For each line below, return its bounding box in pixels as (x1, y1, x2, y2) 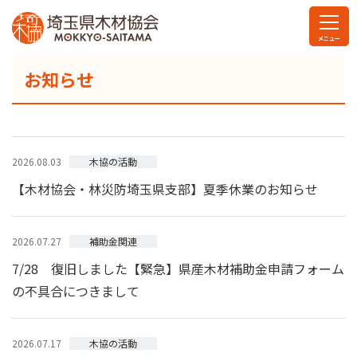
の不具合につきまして (12, 281, 139, 300)
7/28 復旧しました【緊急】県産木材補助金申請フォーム (12, 259, 344, 278)
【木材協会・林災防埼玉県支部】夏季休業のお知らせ (12, 179, 318, 198)
